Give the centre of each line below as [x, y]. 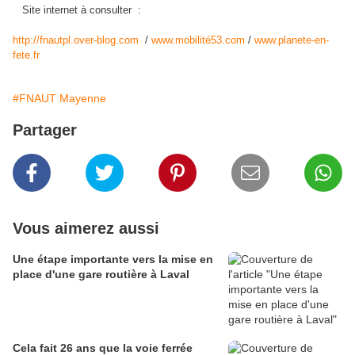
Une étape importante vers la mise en [113, 260]
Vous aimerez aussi [86, 229]
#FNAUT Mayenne [59, 99]
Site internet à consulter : [82, 10]
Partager [45, 130]
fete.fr [26, 55]
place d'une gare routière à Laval [101, 275]
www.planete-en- [292, 40]
